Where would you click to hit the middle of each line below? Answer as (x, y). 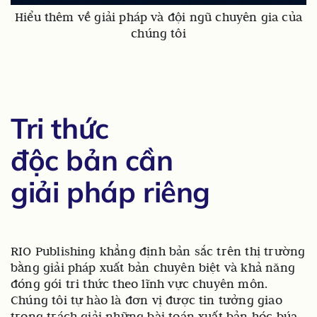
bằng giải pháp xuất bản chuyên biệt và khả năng (153, 268)
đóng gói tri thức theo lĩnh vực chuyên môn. (139, 284)
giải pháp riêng (110, 192)
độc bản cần (92, 160)
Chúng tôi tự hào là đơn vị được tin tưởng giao (146, 300)
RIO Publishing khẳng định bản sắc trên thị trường (158, 252)
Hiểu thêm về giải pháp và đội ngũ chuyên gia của (158, 17)
